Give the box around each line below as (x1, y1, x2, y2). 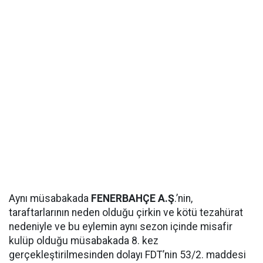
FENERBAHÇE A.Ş (91, 193, 174, 204)
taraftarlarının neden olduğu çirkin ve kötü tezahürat (9, 207, 243, 218)
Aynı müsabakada (9, 193, 91, 204)
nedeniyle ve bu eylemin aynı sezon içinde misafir (9, 221, 232, 232)
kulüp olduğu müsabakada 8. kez (9, 235, 159, 247)
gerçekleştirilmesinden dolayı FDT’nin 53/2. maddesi (9, 249, 246, 261)
